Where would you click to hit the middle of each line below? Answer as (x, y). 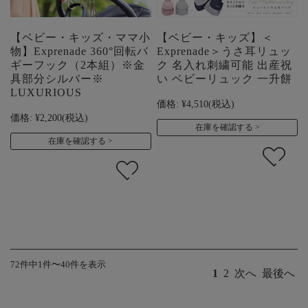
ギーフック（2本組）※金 (78, 65)
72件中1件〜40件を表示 (58, 265)
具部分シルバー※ (57, 79)
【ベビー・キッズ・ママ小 (80, 38)
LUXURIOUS (46, 93)
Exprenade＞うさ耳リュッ (224, 52)
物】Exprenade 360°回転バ (79, 52)
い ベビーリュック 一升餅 (225, 79)
